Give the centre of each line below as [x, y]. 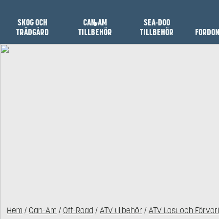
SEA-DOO [157, 22]
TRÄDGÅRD [32, 32]
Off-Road [78, 210]
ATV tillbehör [121, 210]
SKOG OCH [32, 22]
